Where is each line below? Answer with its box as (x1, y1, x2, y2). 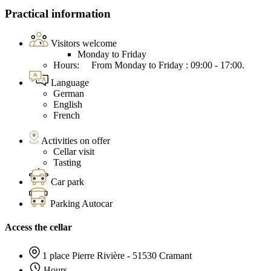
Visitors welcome (51, 38, 117, 49)
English (53, 99, 82, 110)
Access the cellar (5, 222, 72, 233)
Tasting (53, 157, 81, 168)
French (53, 110, 80, 121)
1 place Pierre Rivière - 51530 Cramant (42, 250, 192, 261)
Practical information (5, 7, 111, 21)
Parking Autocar (50, 198, 113, 209)
